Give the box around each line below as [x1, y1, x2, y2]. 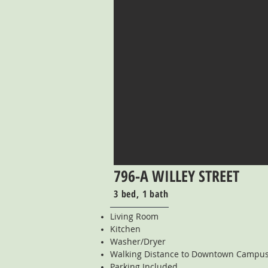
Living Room [110, 211, 159, 222]
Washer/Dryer [110, 236, 166, 247]
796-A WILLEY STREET [114, 165, 239, 187]
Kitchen [110, 223, 141, 234]
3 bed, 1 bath [114, 187, 169, 200]
